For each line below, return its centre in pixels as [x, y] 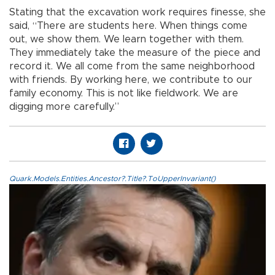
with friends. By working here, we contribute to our [131, 79]
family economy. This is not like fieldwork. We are [124, 93]
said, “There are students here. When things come [128, 25]
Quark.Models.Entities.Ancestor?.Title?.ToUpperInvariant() [112, 178]
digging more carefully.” [64, 107]
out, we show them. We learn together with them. [126, 39]
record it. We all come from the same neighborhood [132, 66]
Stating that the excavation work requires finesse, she [137, 12]
